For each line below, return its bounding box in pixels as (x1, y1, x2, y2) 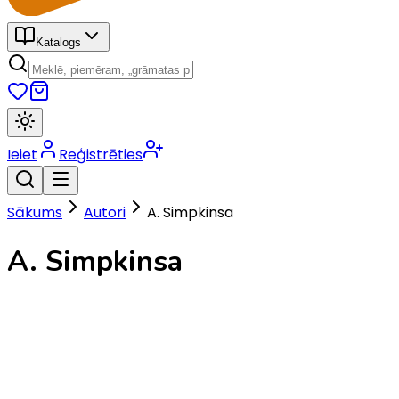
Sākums (7, 201, 62, 223)
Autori (84, 201, 126, 223)
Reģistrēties (59, 143, 142, 165)
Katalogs (36, 35, 81, 49)
